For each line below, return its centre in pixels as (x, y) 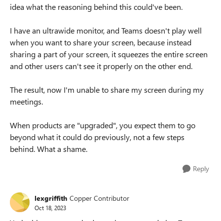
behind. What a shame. (49, 149)
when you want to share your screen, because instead (101, 42)
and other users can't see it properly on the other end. (101, 66)
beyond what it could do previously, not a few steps (97, 137)
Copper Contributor (99, 198)
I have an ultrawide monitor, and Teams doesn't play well (106, 30)
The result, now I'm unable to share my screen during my (107, 90)
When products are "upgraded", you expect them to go (103, 125)
